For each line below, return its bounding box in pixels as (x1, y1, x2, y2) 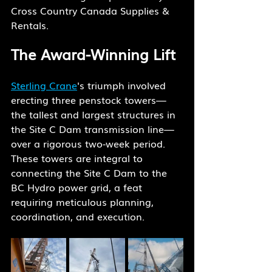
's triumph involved (77, 78, 169, 93)
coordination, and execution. (11, 209, 144, 224)
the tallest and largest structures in (11, 107, 178, 122)
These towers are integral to (11, 151, 146, 166)
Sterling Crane (11, 78, 77, 93)
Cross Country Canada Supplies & (11, 3, 172, 18)
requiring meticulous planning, (11, 194, 157, 209)
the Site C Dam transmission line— (11, 121, 174, 137)
